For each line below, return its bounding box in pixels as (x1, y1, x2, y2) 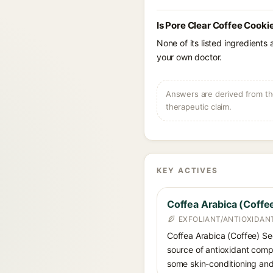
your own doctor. (157, 52, 222, 62)
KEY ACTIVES (157, 166, 219, 175)
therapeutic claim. (166, 102, 232, 112)
